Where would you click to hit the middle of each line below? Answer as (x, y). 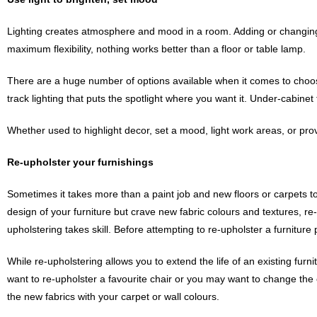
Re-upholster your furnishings (80, 162)
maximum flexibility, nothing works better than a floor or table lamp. (156, 49)
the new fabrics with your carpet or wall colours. (113, 296)
